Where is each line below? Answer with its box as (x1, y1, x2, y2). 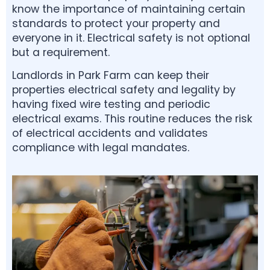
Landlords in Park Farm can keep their (12, 67, 209, 83)
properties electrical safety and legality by (12, 82, 236, 97)
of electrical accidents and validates (12, 125, 208, 140)
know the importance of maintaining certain (12, 1, 245, 16)
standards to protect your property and (12, 16, 220, 31)
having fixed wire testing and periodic (12, 96, 210, 111)
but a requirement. (12, 45, 110, 60)
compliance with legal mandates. (12, 140, 189, 155)
